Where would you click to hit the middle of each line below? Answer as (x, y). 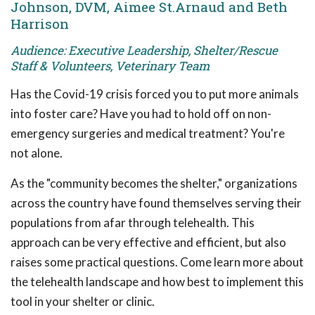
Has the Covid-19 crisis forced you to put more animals (155, 94)
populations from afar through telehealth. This (133, 222)
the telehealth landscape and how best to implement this (157, 281)
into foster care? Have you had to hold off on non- (141, 113)
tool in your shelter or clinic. (83, 301)
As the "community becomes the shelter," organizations (154, 183)
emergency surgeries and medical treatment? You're (148, 133)
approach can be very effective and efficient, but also (148, 242)
